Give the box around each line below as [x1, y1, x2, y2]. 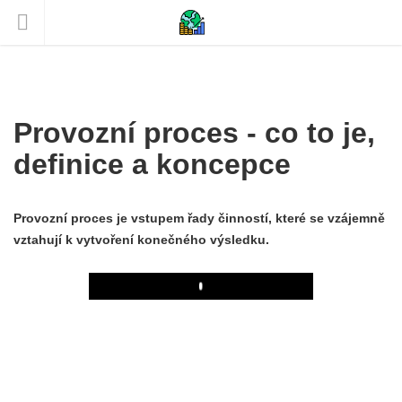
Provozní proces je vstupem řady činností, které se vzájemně [13, 211, 385, 225]
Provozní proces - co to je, [13, 117, 375, 149]
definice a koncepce [13, 148, 291, 180]
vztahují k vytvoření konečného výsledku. [13, 232, 269, 247]
